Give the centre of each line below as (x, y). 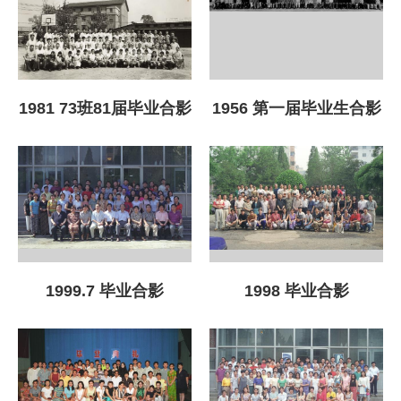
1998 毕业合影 (296, 290)
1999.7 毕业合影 (105, 290)
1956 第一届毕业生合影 (296, 109)
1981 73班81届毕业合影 (105, 109)
